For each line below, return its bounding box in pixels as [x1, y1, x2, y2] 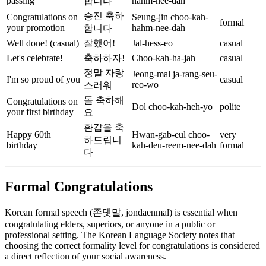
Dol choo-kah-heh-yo [132, 102, 213, 112]
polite [220, 102, 240, 112]
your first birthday [7, 107, 74, 118]
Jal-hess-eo [132, 38, 173, 49]
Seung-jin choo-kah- [132, 12, 208, 23]
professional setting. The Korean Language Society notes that [5, 230, 235, 240]
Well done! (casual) [7, 38, 79, 49]
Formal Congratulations [5, 179, 153, 195]
